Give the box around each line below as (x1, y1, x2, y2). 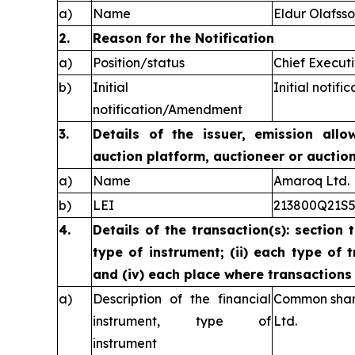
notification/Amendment (93, 101, 242, 117)
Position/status (93, 55, 185, 71)
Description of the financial (93, 291, 271, 307)
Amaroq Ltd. (273, 173, 349, 189)
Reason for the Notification (93, 30, 274, 46)
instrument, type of (93, 313, 271, 329)
